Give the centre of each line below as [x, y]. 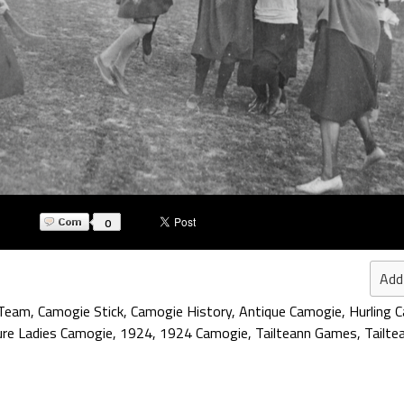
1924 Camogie [204, 333]
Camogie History [181, 311]
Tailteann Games [306, 333]
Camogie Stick [81, 311]
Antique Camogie [290, 311]
